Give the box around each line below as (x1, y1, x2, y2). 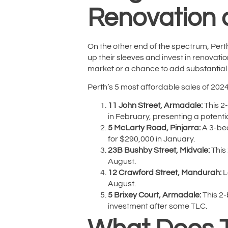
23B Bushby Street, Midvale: (108, 146, 210, 155)
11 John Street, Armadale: (108, 101, 203, 110)
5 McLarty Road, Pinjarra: (108, 124, 201, 132)
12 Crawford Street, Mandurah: (108, 168, 221, 177)
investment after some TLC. (108, 202, 207, 211)
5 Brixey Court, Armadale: (108, 191, 201, 199)
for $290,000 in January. (108, 135, 195, 144)
